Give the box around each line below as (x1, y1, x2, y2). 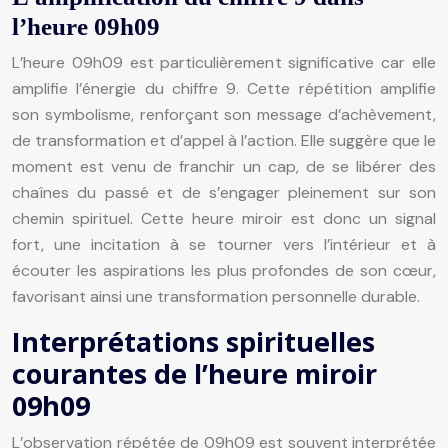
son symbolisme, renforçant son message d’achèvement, (12, 103, 436, 125)
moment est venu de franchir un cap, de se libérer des (12, 155, 436, 177)
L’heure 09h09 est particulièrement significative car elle (12, 51, 436, 73)
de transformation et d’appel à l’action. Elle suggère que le (12, 129, 436, 151)
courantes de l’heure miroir (12, 354, 377, 392)
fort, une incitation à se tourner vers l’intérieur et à (12, 233, 436, 255)
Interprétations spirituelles (12, 322, 375, 360)
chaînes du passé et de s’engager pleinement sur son (12, 181, 436, 203)
